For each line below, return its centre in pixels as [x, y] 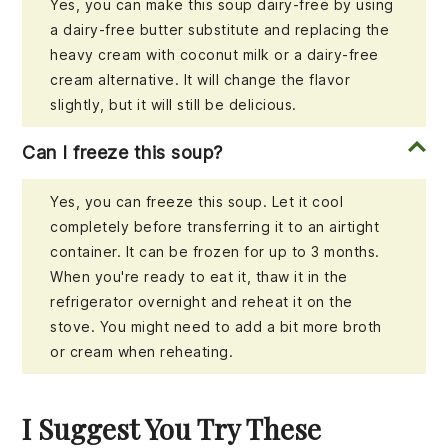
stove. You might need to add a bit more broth [216, 327]
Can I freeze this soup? [122, 153]
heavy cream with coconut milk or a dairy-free [214, 55]
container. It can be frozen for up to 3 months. [215, 252]
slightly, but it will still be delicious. [173, 105]
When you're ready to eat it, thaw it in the [199, 277]
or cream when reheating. [142, 352]
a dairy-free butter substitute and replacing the [220, 30]
